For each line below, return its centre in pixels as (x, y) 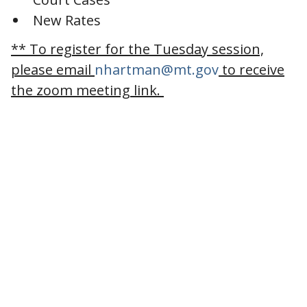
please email (53, 69)
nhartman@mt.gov (157, 69)
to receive (251, 69)
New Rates (67, 20)
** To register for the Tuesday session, (137, 49)
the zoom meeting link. (87, 90)
